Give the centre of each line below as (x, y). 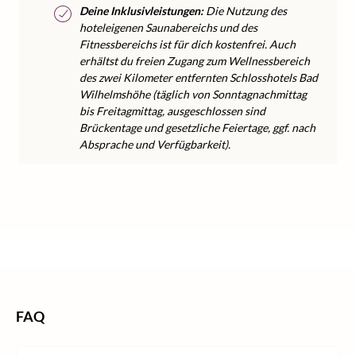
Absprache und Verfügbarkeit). (155, 144)
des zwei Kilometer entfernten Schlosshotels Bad (199, 77)
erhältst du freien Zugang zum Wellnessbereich (195, 61)
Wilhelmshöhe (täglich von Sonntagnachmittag (193, 94)
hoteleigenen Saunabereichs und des (168, 27)
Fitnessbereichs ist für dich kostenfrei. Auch (188, 44)
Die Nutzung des (245, 11)
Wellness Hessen (269, 249)
